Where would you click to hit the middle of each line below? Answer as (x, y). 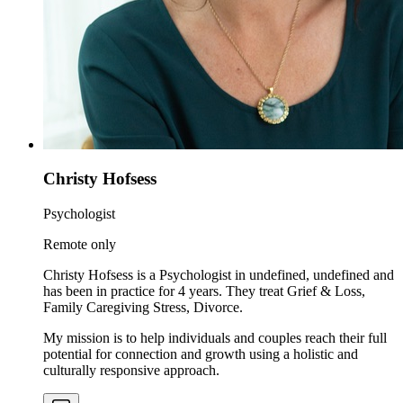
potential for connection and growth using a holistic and (201, 354)
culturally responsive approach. (131, 370)
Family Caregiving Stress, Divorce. (143, 307)
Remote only (80, 244)
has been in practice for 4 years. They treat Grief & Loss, (204, 291)
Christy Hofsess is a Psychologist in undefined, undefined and (219, 275)
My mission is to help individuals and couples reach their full (215, 338)
